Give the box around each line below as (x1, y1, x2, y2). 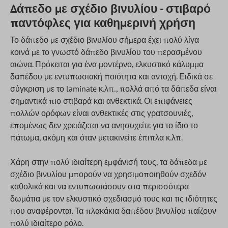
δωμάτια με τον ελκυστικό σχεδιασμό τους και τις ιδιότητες (10, 193, 217, 204)
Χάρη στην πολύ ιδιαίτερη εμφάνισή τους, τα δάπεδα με (10, 157, 207, 167)
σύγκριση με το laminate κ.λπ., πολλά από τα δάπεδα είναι (10, 83, 217, 94)
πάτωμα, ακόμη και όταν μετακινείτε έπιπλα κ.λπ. (10, 132, 183, 142)
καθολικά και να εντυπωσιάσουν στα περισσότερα (10, 181, 189, 191)
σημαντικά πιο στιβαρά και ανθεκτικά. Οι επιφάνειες (10, 96, 192, 106)
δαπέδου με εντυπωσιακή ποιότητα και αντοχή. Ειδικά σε (10, 71, 213, 81)
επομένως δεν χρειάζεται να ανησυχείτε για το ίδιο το (10, 120, 198, 130)
